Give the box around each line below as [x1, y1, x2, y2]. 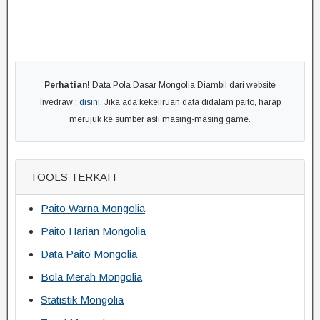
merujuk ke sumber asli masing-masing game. [69, 114, 251, 124]
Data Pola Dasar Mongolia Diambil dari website [90, 80, 276, 90]
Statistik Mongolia [41, 294, 124, 306]
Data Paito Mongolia [41, 248, 137, 260]
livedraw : [39, 97, 79, 107]
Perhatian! [44, 80, 90, 90]
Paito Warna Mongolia [41, 202, 145, 214]
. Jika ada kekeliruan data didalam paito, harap [99, 97, 281, 107]
